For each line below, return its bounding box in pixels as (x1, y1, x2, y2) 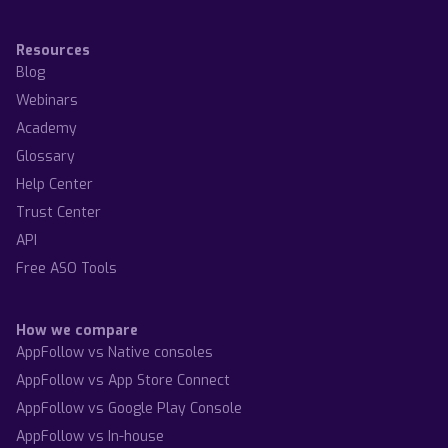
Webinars (16, 90, 78, 110)
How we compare (16, 320, 138, 340)
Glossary (16, 146, 75, 166)
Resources (16, 40, 90, 60)
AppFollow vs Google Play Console (16, 398, 242, 418)
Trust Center (16, 202, 101, 222)
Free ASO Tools (16, 258, 117, 278)
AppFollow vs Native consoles (16, 342, 213, 362)
